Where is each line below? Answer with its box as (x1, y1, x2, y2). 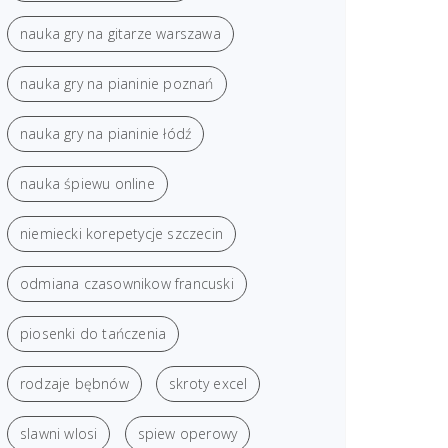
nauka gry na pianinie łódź (20, 123, 192, 143)
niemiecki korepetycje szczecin (20, 223, 223, 243)
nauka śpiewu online (20, 173, 155, 193)
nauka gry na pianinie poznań (20, 73, 214, 93)
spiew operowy (137, 423, 238, 443)
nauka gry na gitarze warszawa (20, 23, 221, 43)
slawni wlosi (20, 423, 98, 443)
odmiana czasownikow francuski (20, 273, 234, 293)
